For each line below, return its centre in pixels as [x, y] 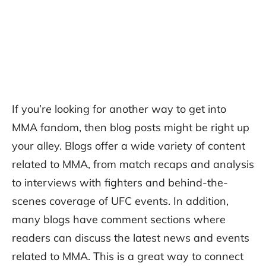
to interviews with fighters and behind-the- [120, 183]
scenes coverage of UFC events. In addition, [120, 201]
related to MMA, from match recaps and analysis [133, 164]
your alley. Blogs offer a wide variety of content [129, 146]
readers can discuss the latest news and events [131, 238]
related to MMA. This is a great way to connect [128, 256]
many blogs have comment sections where [119, 220]
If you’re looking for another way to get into [119, 109]
